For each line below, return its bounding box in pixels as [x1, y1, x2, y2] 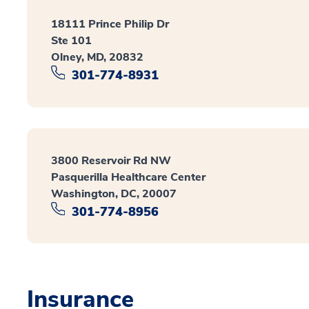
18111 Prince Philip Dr [51, 17, 169, 32]
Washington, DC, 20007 [51, 186, 177, 201]
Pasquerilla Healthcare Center [51, 169, 206, 185]
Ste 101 [51, 33, 92, 48]
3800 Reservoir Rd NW [51, 152, 171, 168]
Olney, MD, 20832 [51, 50, 143, 65]
